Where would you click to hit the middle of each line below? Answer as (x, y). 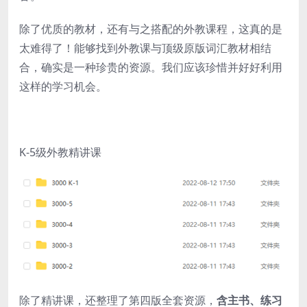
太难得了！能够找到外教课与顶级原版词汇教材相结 (145, 48)
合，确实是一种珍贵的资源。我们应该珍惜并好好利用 (151, 67)
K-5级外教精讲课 (60, 152)
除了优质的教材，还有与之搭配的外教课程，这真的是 (151, 28)
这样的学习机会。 (63, 86)
